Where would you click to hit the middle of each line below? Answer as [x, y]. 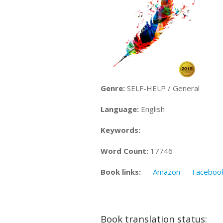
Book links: [121, 171]
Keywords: [120, 130]
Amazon [167, 171]
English [152, 109]
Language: [120, 109]
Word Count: [124, 151]
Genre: [113, 88]
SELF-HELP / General [162, 88]
